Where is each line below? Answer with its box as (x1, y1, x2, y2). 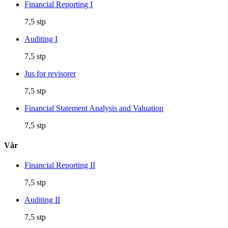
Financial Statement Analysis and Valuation (24, 103, 163, 112)
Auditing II (24, 195, 60, 205)
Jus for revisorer (24, 69, 76, 78)
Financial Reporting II (24, 161, 95, 170)
